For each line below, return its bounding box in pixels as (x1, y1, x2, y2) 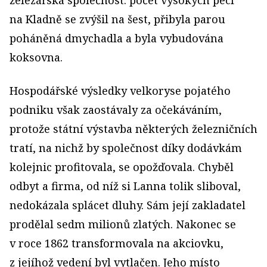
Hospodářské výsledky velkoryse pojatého (10, 83, 231, 98)
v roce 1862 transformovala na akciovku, (10, 235, 223, 250)
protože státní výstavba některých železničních (10, 121, 257, 136)
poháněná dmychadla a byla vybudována (10, 30, 223, 45)
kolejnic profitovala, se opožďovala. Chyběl (10, 159, 234, 174)
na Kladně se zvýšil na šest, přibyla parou (10, 11, 225, 26)
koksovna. (10, 49, 63, 64)
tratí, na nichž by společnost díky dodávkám (10, 140, 242, 155)
